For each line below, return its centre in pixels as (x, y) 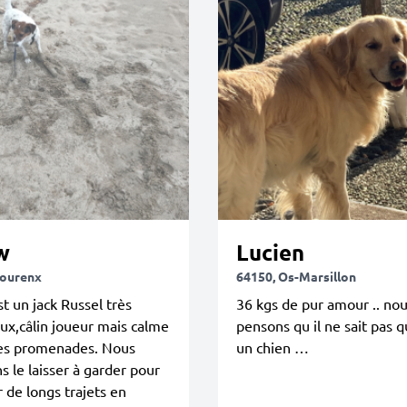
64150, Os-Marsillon (296, 276)
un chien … (273, 347)
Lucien (270, 252)
